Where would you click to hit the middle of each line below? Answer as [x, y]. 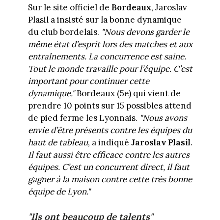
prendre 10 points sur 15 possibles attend [110, 105]
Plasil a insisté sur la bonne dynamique [105, 19]
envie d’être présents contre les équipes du [110, 130]
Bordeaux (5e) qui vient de [127, 93]
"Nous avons [163, 118]
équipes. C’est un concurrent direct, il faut [109, 167]
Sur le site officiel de [69, 7]
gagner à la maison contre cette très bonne [110, 179]
